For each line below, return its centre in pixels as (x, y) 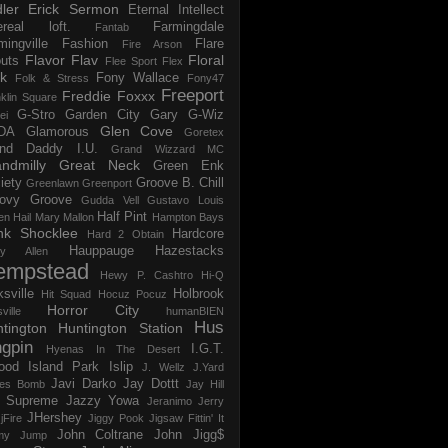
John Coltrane (100, 434)
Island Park (64, 366)
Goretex (204, 131)
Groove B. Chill (180, 182)
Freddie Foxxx (108, 95)
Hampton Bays (188, 216)
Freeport (192, 95)
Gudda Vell (110, 199)
